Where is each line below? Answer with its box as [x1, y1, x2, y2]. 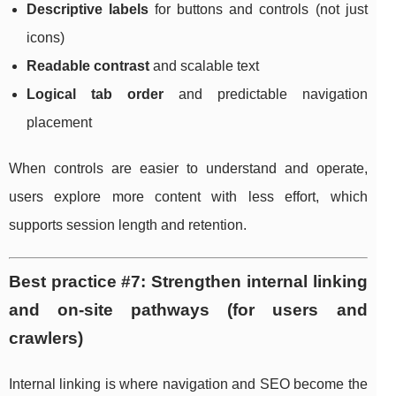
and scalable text [149, 58, 259, 74]
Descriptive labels [27, 2, 149, 18]
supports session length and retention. [9, 217, 247, 233]
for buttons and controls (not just [148, 2, 368, 18]
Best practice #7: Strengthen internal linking [9, 272, 368, 292]
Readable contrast [27, 58, 149, 74]
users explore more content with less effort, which [9, 189, 368, 205]
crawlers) [9, 329, 83, 348]
